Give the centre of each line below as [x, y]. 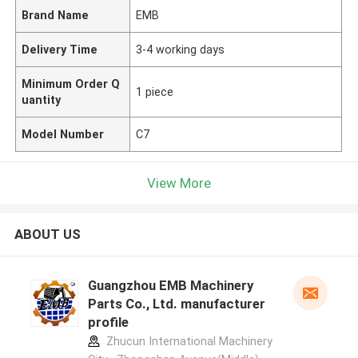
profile [108, 322]
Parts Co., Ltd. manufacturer [176, 304]
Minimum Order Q [71, 84]
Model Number [63, 134]
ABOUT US [47, 235]
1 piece [155, 91]
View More [179, 183]
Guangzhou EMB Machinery [170, 286]
